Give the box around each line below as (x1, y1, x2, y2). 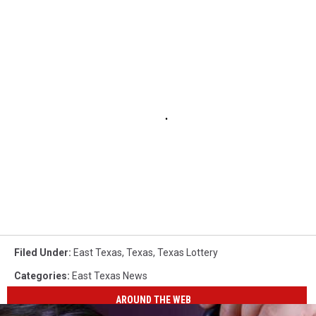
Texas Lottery (157, 246, 218, 258)
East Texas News (72, 269, 147, 281)
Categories (14, 269, 67, 281)
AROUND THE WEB (116, 294, 192, 306)
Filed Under (14, 246, 68, 258)
